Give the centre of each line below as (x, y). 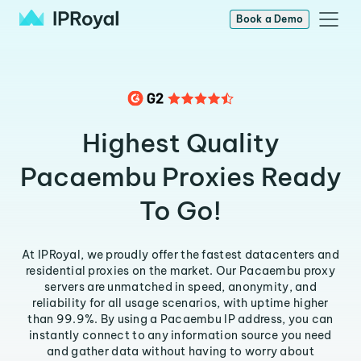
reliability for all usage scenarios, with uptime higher (180, 303)
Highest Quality (180, 143)
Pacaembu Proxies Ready (180, 176)
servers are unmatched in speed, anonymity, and (180, 287)
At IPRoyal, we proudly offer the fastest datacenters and (180, 255)
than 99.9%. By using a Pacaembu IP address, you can (180, 319)
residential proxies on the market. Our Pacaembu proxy (180, 271)
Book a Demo (270, 19)
